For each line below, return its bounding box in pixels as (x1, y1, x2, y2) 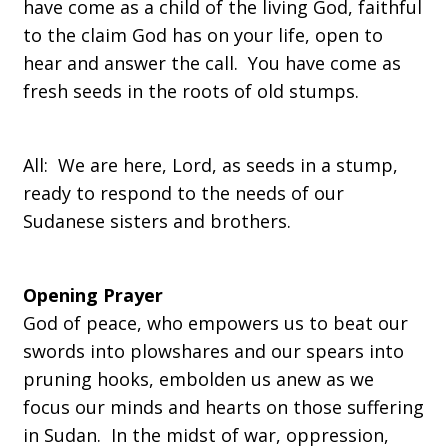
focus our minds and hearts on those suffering (23, 395, 424, 419)
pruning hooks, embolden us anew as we (23, 367, 374, 391)
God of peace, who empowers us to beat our (23, 311, 408, 335)
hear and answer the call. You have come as (23, 51, 401, 75)
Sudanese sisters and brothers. (23, 209, 296, 233)
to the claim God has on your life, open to (23, 23, 383, 47)
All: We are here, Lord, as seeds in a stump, (23, 153, 398, 177)
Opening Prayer (23, 283, 163, 307)
